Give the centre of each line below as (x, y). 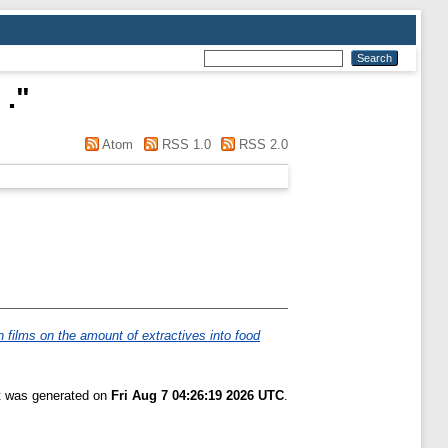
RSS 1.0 (184, 144)
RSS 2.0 (261, 144)
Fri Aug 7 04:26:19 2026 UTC (197, 396)
